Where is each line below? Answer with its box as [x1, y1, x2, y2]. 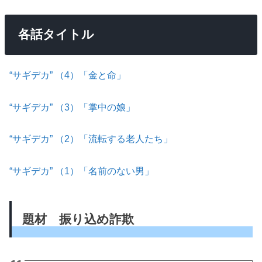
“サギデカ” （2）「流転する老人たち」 [9, 133, 173, 144]
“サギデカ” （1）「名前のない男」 [9, 165, 154, 176]
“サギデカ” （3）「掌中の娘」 [9, 101, 136, 112]
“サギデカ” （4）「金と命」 [9, 70, 126, 81]
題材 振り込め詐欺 [22, 212, 134, 227]
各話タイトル [18, 27, 94, 42]
